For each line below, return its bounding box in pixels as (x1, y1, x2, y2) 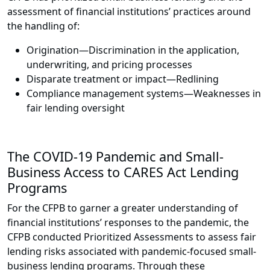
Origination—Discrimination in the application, (27, 43, 239, 57)
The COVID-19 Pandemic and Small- (7, 148, 224, 166)
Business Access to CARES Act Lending (7, 163, 239, 181)
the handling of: (7, 19, 80, 33)
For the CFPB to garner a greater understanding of (7, 201, 238, 215)
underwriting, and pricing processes (27, 58, 192, 72)
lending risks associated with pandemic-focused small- (7, 245, 256, 259)
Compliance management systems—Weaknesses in (27, 87, 261, 101)
